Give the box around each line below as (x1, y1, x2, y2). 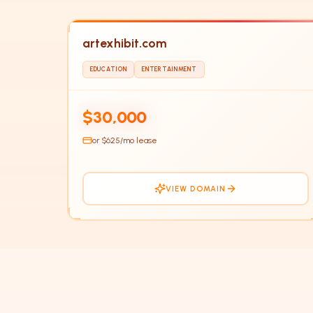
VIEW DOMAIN (165, 183, 226, 194)
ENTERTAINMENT (142, 66, 197, 73)
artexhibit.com (82, 36, 167, 51)
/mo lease (120, 135, 157, 145)
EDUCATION (90, 66, 127, 73)
